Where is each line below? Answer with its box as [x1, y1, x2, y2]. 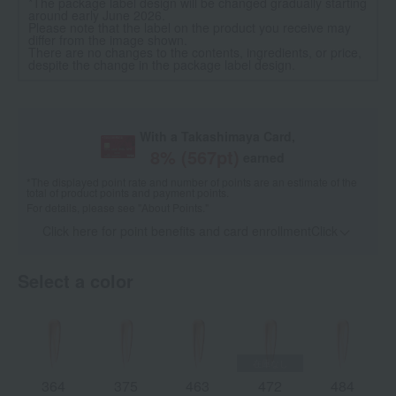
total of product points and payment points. [27, 185, 229, 201]
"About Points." [138, 200, 209, 216]
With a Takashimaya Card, [140, 127, 296, 146]
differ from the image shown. [28, 31, 187, 49]
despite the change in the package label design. [28, 56, 295, 74]
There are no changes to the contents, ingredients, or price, [28, 43, 362, 62]
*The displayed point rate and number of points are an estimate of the [27, 174, 357, 190]
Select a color [18, 268, 133, 294]
